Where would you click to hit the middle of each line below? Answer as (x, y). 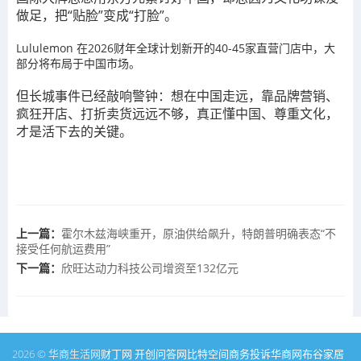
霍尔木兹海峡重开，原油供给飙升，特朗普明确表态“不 (199, 233)
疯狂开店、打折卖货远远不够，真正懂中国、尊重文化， (177, 114)
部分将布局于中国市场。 (78, 63)
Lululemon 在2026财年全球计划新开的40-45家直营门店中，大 (176, 48)
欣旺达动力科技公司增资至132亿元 (150, 268)
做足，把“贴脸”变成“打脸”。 (97, 15)
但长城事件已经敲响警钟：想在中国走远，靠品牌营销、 (177, 96)
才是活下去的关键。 (74, 131)
